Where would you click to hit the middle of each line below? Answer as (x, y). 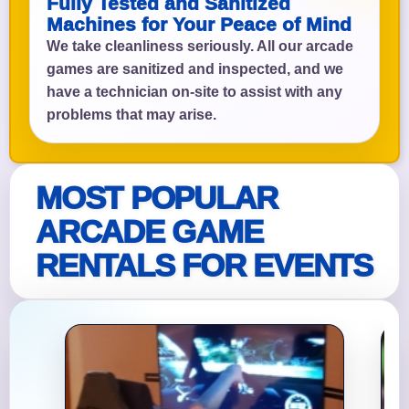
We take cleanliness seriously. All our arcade (200, 46)
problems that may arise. (131, 114)
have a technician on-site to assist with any (194, 91)
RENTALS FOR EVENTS (204, 265)
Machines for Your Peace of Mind (199, 24)
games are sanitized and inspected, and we (195, 68)
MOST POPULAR (157, 197)
